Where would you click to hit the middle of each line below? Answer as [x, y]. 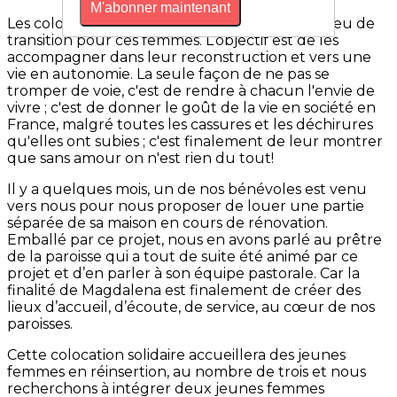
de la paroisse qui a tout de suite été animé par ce [183, 257]
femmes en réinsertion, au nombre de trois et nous [187, 372]
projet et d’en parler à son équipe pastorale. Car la [183, 274]
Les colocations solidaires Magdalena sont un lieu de [191, 24]
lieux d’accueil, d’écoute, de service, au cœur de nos [191, 307]
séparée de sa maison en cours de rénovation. [167, 223]
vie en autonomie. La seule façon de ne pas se [168, 74]
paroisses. [40, 324]
